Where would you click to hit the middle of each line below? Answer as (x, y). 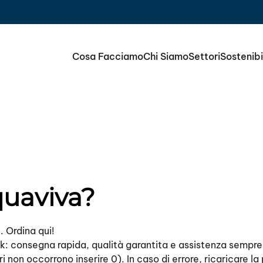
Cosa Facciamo (108, 56)
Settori (204, 56)
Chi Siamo (166, 56)
